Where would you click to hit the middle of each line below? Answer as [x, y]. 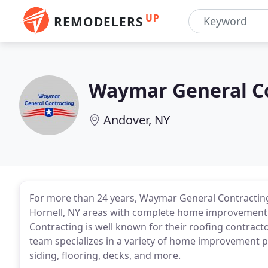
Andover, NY [137, 120]
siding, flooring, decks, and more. [105, 255]
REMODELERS [98, 22]
